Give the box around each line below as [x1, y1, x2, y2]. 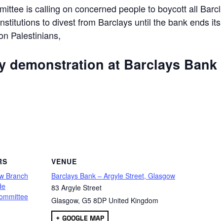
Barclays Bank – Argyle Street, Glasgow [51, 171, 175, 181]
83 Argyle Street [51, 183, 102, 193]
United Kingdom [109, 195, 158, 206]
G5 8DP [82, 195, 107, 206]
